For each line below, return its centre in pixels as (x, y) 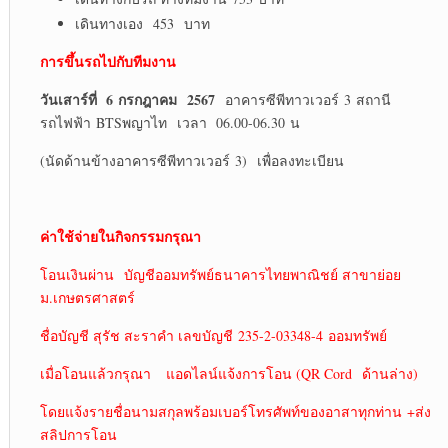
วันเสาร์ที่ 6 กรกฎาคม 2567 (127, 99)
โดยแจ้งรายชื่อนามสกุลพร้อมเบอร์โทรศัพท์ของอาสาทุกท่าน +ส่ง (235, 411)
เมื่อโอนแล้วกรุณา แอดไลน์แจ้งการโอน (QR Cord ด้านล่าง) (228, 373)
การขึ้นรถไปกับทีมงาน (107, 61)
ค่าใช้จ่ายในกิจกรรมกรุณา (120, 236)
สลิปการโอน (78, 434)
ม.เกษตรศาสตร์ (87, 297)
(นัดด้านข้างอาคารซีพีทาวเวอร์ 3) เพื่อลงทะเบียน (191, 160)
